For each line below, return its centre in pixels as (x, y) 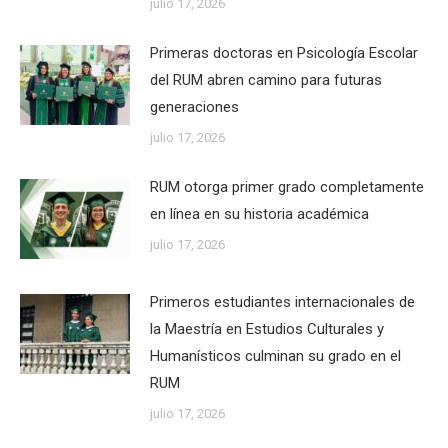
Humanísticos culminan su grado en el (275, 356)
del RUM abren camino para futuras (266, 80)
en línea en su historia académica (259, 214)
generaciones (194, 107)
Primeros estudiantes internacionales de (282, 302)
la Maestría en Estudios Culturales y (267, 329)
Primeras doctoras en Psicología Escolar (284, 53)
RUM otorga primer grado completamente (287, 187)
